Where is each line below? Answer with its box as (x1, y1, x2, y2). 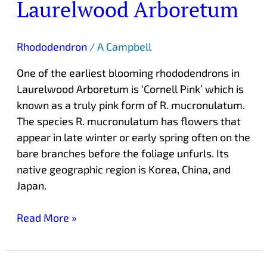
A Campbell (97, 39, 151, 53)
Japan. (16, 178, 49, 192)
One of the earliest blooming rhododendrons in (16, 66, 240, 79)
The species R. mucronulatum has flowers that (16, 114, 241, 128)
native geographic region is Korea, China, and (16, 162, 231, 176)
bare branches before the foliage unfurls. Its (16, 146, 229, 160)
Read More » (16, 210, 77, 224)
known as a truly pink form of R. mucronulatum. (16, 98, 245, 111)
